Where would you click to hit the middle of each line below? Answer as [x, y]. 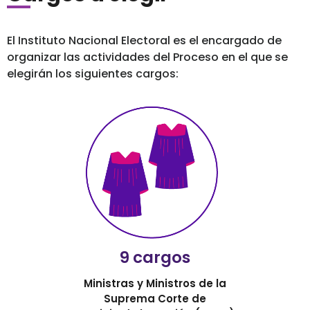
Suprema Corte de [155, 298]
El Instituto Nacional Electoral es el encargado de [144, 40]
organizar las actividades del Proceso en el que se [147, 57]
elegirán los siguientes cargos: [93, 73]
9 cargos [155, 257]
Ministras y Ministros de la [155, 283]
